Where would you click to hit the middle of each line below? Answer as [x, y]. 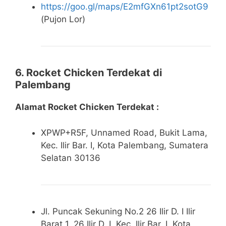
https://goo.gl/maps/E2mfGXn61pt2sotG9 [125, 7]
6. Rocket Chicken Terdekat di [89, 73]
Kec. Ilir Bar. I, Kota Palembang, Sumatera [125, 145]
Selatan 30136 [71, 158]
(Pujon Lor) [63, 19]
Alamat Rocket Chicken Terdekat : [87, 107]
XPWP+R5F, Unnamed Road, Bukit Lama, [124, 132]
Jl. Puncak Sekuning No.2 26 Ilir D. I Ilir [118, 211]
